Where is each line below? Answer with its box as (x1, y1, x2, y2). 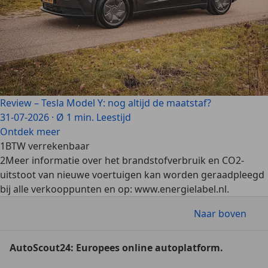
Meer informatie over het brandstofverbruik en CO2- (5, 154, 244, 167)
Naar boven (194, 207, 246, 220)
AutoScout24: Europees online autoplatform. (10, 241, 223, 254)
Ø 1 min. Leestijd (56, 111, 131, 124)
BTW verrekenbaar (5, 139, 90, 153)
